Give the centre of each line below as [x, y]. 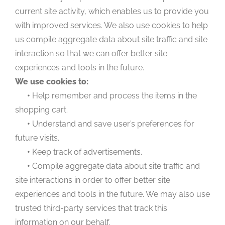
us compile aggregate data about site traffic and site [111, 39]
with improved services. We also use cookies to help [111, 25]
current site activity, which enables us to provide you [112, 11]
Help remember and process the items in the [114, 95]
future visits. [37, 138]
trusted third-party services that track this [91, 208]
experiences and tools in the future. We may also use [113, 194]
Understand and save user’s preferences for [112, 124]
